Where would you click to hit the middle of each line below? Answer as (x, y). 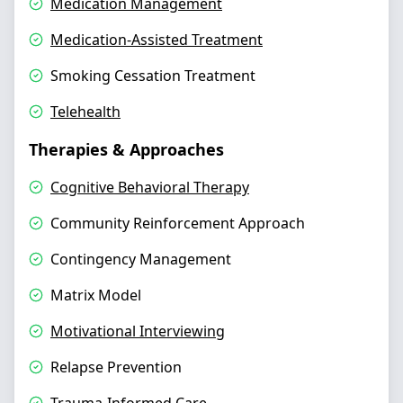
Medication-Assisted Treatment (157, 40)
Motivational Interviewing (138, 331)
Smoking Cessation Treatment (153, 76)
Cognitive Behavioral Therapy (150, 187)
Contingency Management (141, 259)
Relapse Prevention (116, 367)
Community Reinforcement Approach (178, 223)
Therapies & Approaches (126, 149)
